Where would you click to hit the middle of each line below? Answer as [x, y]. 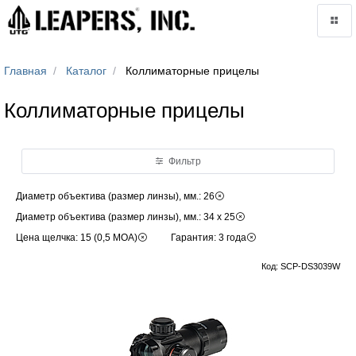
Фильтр [185, 161]
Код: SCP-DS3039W [301, 266]
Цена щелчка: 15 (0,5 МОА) [77, 238]
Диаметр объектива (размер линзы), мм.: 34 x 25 [126, 217]
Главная [25, 71]
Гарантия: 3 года [209, 238]
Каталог [86, 71]
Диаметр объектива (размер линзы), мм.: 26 [115, 196]
